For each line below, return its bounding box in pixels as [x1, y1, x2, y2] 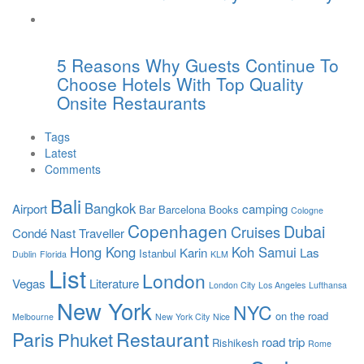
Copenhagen [128, 219, 227, 244]
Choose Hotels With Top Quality [57, 71, 304, 97]
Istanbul [139, 245, 176, 262]
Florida [40, 248, 67, 261]
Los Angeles [258, 279, 305, 292]
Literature [89, 275, 139, 292]
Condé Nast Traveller [12, 224, 124, 242]
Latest [45, 145, 76, 162]
